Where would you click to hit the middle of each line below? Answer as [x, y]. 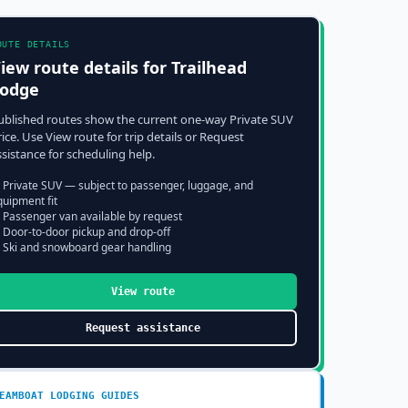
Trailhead [209, 67]
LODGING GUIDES [91, 396]
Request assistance [143, 328]
